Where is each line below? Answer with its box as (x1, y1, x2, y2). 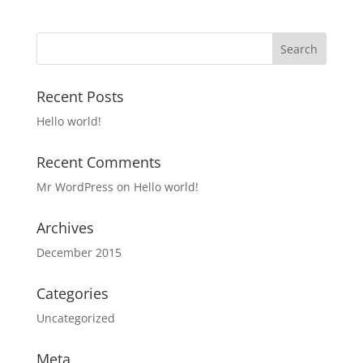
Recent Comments (36, 152, 161, 173)
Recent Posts (36, 87, 124, 107)
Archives (36, 218, 94, 238)
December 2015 (36, 245, 122, 261)
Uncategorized (36, 310, 115, 327)
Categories (36, 284, 109, 304)
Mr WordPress (36, 179, 113, 195)
